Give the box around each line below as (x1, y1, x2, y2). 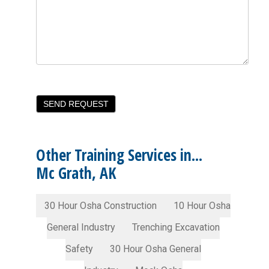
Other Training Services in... (36, 144, 203, 166)
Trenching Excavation (132, 221, 220, 233)
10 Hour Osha (174, 199, 231, 211)
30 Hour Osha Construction (44, 199, 157, 211)
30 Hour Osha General (110, 243, 202, 255)
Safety (65, 243, 94, 255)
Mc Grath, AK (36, 162, 117, 184)
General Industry (47, 221, 116, 233)
